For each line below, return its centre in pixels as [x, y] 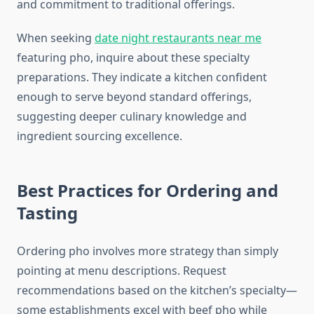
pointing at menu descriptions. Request [122, 271]
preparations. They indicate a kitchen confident [142, 77]
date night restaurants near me [178, 38]
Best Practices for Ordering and [148, 191]
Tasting [47, 213]
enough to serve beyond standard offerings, [134, 97]
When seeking [56, 38]
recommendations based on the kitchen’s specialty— [157, 291]
